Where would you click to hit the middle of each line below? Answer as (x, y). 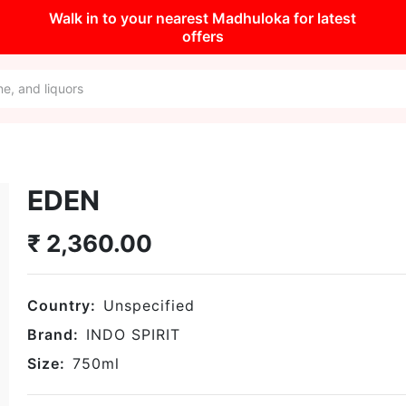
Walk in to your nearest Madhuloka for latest (203, 18)
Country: (62, 305)
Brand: (53, 334)
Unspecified (149, 305)
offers (203, 36)
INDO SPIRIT (133, 334)
